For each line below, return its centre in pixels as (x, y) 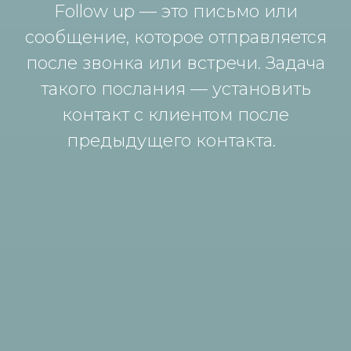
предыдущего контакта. (175, 140)
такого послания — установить (175, 89)
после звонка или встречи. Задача (175, 63)
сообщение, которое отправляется (175, 37)
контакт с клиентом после (175, 114)
